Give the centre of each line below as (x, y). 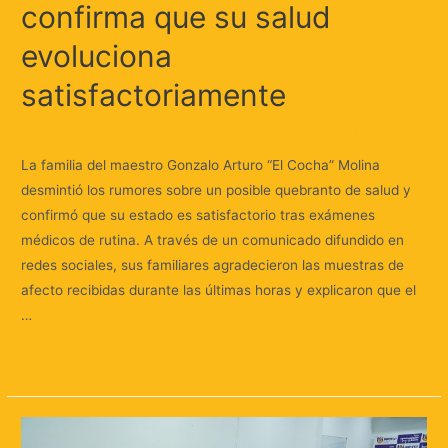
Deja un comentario (84, 129)
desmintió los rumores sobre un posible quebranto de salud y (216, 190)
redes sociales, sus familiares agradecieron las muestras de (213, 265)
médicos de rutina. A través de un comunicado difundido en (213, 240)
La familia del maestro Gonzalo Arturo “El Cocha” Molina (201, 165)
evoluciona (97, 55)
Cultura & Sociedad (222, 129)
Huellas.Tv (357, 129)
